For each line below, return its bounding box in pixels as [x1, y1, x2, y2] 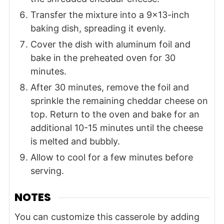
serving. [30, 165, 64, 176]
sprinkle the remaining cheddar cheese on [30, 95, 208, 106]
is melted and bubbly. [30, 136, 120, 147]
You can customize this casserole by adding [14, 211, 199, 222]
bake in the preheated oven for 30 [30, 52, 175, 63]
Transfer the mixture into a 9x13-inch [30, 9, 189, 20]
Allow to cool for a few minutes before [30, 152, 193, 163]
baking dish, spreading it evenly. [30, 23, 166, 34]
